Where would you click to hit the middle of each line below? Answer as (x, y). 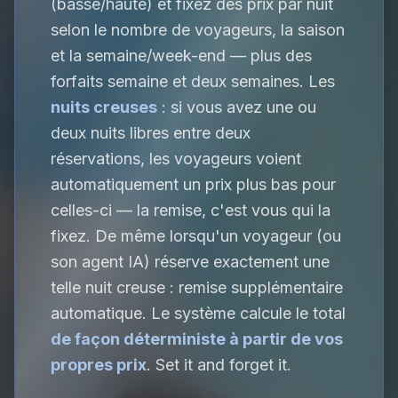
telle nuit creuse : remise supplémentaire (197, 287)
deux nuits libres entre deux (151, 133)
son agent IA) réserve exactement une (190, 262)
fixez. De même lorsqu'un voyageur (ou (196, 236)
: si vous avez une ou (237, 107)
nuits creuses (104, 107)
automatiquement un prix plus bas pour (193, 184)
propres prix (99, 365)
